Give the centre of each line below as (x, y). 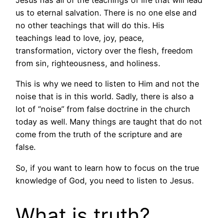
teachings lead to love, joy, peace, (80, 38)
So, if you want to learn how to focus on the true (107, 168)
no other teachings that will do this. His (90, 25)
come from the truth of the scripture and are (99, 135)
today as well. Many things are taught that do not (109, 122)
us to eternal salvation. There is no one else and (106, 12)
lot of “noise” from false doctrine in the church (103, 109)
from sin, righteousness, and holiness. (88, 63)
